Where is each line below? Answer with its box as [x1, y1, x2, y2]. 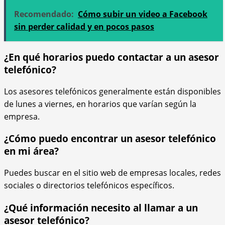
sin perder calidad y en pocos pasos [14, 21, 154, 33]
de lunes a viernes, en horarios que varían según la [4, 98, 196, 109]
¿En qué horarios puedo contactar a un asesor [4, 50, 219, 63]
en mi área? [4, 145, 59, 158]
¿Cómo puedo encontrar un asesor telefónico [4, 132, 216, 145]
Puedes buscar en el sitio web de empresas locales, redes [4, 167, 221, 179]
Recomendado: [14, 9, 74, 20]
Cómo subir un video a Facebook [78, 9, 207, 20]
